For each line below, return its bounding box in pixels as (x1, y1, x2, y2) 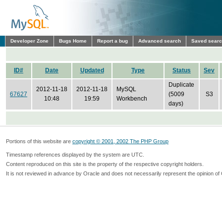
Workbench (116, 95, 147, 102)
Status (172, 67, 191, 74)
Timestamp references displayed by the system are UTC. (6, 152, 144, 158)
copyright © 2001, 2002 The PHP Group (72, 138, 168, 144)
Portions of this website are (6, 138, 72, 144)
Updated (80, 67, 104, 74)
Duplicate (168, 81, 194, 88)
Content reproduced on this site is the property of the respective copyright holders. (6, 161, 204, 167)
